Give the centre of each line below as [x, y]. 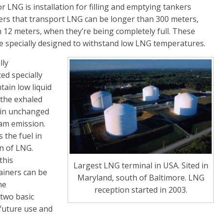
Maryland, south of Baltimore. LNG [141, 178]
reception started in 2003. [141, 190]
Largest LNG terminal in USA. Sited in [141, 166]
